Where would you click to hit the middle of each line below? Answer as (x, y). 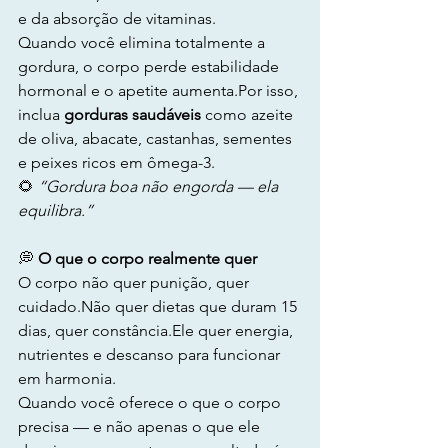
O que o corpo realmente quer (145, 258)
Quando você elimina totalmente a (143, 42)
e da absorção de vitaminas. (117, 18)
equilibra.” (55, 210)
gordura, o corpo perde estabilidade (150, 66)
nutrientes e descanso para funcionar (151, 354)
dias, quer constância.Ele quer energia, (157, 330)
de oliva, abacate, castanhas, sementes (157, 138)
